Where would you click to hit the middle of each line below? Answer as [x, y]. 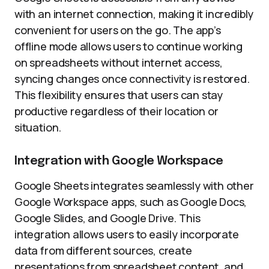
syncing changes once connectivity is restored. [132, 79]
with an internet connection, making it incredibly [134, 14]
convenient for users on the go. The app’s [118, 30]
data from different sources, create [103, 250]
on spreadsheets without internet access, [119, 62]
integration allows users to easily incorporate [127, 234]
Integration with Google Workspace [119, 161]
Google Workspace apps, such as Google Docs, [131, 202]
